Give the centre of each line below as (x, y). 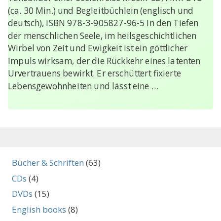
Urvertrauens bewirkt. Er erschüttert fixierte (94, 74)
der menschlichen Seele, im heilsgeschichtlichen (102, 36)
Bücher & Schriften (48, 163)
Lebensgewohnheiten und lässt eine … (83, 86)
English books (39, 209)
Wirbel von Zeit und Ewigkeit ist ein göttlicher (98, 48)
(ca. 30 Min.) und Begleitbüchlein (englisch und (101, 11)
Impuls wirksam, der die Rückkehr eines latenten (104, 61)
